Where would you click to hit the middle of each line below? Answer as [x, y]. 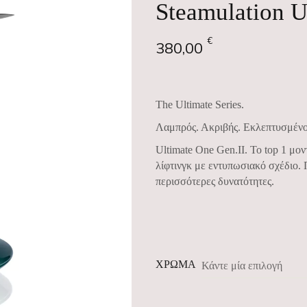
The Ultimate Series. [199, 105]
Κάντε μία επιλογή [242, 266]
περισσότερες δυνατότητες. [214, 182]
